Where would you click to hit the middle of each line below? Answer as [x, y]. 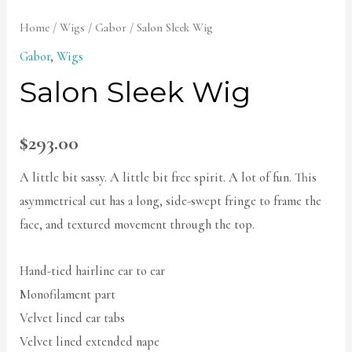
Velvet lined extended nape [90, 341]
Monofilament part [68, 294]
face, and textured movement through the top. [137, 224]
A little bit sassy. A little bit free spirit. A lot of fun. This [169, 177]
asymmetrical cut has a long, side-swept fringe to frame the [171, 201]
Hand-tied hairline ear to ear [93, 271]
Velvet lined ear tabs [73, 318]
